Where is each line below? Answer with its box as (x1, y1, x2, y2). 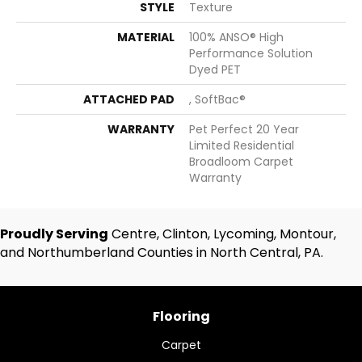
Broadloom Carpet (189, 154, 293, 170)
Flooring (152, 307, 210, 326)
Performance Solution (189, 45, 313, 61)
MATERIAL (117, 29, 175, 45)
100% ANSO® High (189, 29, 284, 45)
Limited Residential (189, 137, 294, 154)
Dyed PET (189, 61, 241, 78)
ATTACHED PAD (83, 91, 175, 107)
